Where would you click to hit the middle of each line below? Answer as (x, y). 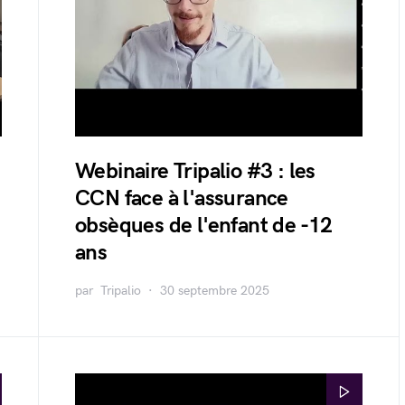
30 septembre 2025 (215, 291)
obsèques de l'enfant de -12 (204, 226)
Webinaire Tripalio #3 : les (195, 171)
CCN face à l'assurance (182, 198)
